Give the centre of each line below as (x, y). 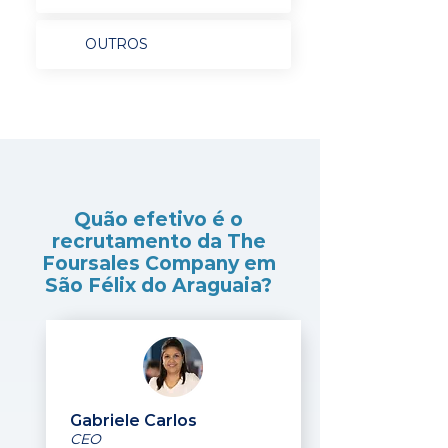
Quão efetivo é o (158, 219)
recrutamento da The (158, 241)
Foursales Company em (158, 263)
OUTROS (116, 44)
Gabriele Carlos (133, 420)
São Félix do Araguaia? (158, 285)
